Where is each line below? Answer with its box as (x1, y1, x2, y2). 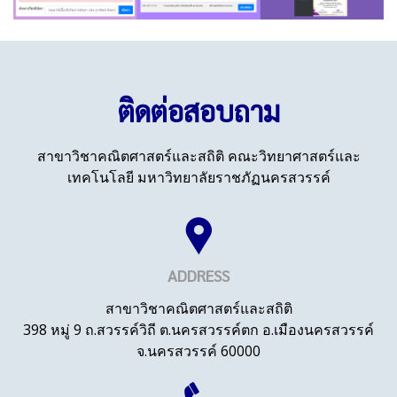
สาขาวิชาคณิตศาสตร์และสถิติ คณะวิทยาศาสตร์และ (36, 145, 361, 166)
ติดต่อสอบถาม (117, 91, 280, 128)
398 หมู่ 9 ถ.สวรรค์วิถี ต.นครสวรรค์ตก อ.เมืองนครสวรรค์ (23, 319, 374, 339)
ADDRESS (167, 264, 230, 285)
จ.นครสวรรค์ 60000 (136, 340, 261, 361)
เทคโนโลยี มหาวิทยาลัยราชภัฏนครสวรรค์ (66, 167, 331, 187)
